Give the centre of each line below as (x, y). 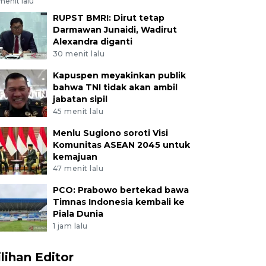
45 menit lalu (78, 111)
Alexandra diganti (92, 41)
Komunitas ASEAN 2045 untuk (121, 145)
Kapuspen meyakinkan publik (119, 75)
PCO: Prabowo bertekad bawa (121, 190)
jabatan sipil (80, 99)
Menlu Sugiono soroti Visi (110, 133)
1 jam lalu (70, 226)
